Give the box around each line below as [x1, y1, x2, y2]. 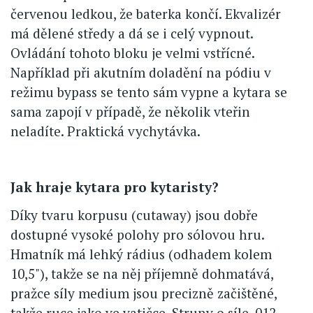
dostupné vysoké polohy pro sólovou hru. [10, 225, 264, 243]
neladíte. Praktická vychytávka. [10, 122, 201, 140]
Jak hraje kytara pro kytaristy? [10, 177, 219, 196]
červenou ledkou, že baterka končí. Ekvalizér [10, 4, 281, 22]
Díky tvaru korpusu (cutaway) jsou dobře [10, 205, 258, 224]
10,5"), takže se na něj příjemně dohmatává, [10, 264, 273, 282]
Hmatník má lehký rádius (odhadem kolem [10, 245, 272, 263]
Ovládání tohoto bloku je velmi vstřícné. [10, 43, 254, 61]
